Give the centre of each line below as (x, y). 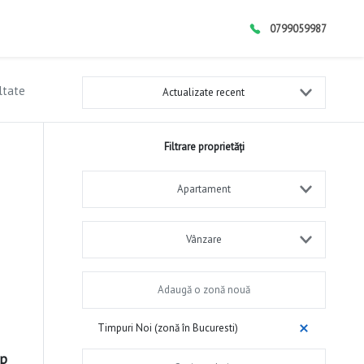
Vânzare (204, 239)
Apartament (204, 188)
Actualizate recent (204, 92)
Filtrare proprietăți (204, 146)
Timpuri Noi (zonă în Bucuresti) (168, 328)
